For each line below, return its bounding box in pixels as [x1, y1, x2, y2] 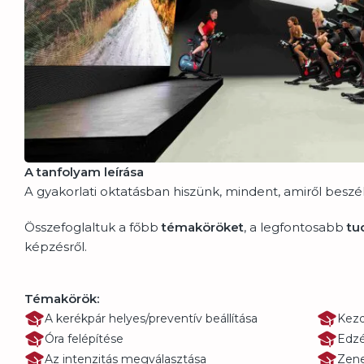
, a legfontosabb [244, 219, 347, 235]
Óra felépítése [45, 331, 123, 347]
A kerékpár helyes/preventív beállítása [45, 311, 258, 327]
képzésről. [24, 238, 87, 254]
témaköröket [162, 219, 244, 235]
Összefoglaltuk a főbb [24, 219, 162, 235]
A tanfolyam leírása [24, 163, 144, 180]
